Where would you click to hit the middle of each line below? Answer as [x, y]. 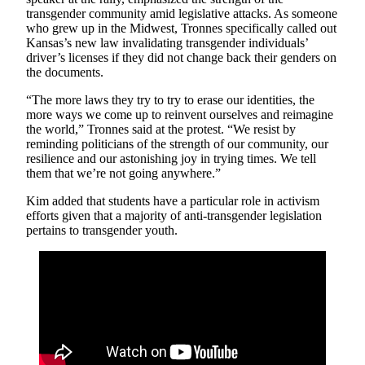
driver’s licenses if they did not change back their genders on [181, 57]
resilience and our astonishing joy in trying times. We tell [171, 158]
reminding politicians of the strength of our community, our [177, 143]
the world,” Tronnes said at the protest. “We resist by [161, 129]
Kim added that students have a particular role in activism [173, 200]
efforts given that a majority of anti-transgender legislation [174, 215]
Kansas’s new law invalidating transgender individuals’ [167, 42]
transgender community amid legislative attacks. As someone [182, 13]
